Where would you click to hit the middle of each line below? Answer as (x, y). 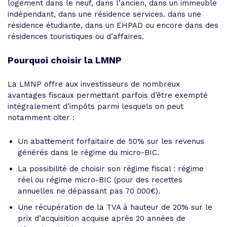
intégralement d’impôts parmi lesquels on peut (96, 106)
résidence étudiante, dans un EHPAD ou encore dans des (113, 25)
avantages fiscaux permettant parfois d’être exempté (108, 95)
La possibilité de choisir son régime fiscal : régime (111, 168)
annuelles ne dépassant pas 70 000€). (89, 191)
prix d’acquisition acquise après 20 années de (102, 218)
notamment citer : (41, 117)
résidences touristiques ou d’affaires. (76, 36)
